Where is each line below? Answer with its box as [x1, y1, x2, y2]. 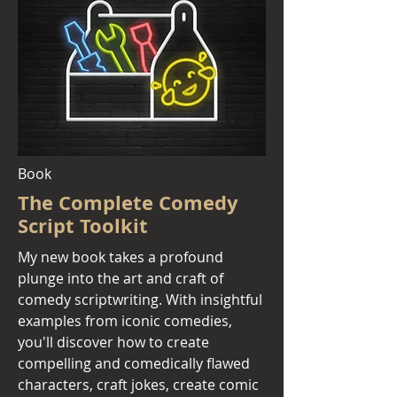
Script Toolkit [18, 212, 148, 239]
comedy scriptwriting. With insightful [18, 290, 262, 309]
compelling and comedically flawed [18, 354, 250, 373]
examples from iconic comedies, [18, 311, 232, 331]
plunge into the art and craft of [18, 269, 223, 288]
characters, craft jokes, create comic [18, 375, 259, 394]
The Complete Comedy [18, 189, 238, 216]
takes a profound [109, 247, 223, 267]
